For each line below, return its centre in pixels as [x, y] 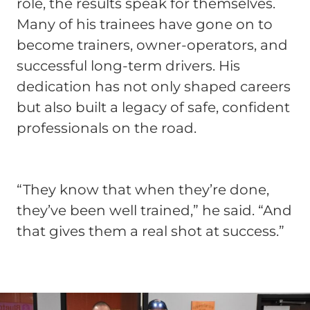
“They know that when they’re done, [143, 190]
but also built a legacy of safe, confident [153, 108]
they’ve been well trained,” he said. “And [154, 211]
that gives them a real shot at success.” [151, 231]
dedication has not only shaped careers [154, 87]
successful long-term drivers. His [128, 66]
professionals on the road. [107, 128]
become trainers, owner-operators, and [152, 45]
